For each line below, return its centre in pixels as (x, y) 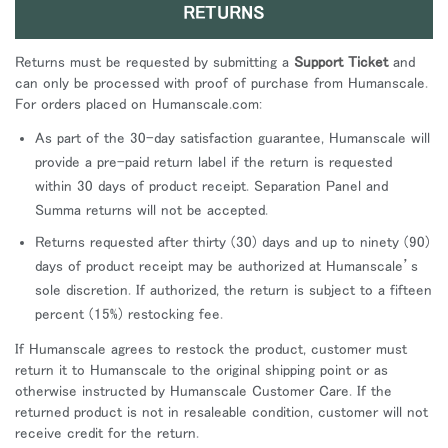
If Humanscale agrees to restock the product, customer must (211, 348)
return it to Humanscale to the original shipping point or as (201, 369)
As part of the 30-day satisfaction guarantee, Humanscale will (232, 137)
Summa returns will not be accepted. (151, 209)
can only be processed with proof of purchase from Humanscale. (221, 82)
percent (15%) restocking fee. (129, 313)
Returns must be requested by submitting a (154, 61)
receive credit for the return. (107, 432)
